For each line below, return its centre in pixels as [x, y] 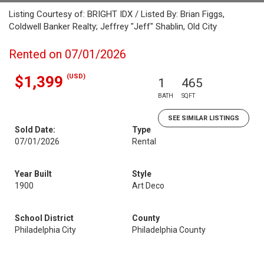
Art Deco [148, 186]
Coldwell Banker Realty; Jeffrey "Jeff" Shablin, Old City [113, 27]
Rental [144, 141]
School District [44, 218]
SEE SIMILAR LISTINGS [204, 118]
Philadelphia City [45, 230]
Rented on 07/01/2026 [67, 54]
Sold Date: [35, 130]
